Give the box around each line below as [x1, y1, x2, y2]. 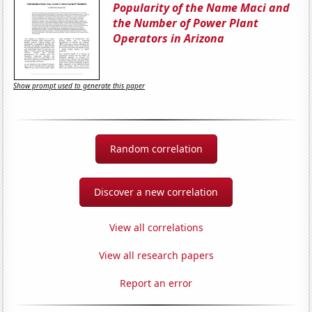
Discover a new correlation [94, 185, 218, 198]
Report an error [120, 276, 192, 290]
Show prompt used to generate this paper [13, 81, 146, 91]
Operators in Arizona [113, 30, 225, 46]
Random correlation [109, 141, 203, 155]
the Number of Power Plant [113, 15, 259, 31]
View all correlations [109, 220, 203, 234]
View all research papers [98, 248, 214, 262]
